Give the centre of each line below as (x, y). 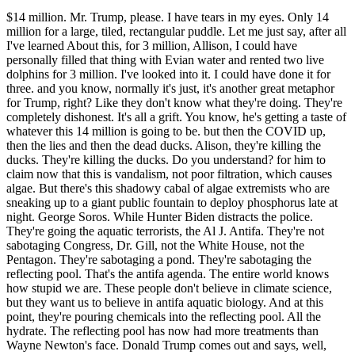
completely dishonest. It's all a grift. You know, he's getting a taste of (176, 117)
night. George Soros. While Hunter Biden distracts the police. (160, 217)
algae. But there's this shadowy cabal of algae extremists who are (168, 189)
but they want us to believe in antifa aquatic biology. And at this (165, 303)
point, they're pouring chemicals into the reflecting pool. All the (164, 317)
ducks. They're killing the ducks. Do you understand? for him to (166, 160)
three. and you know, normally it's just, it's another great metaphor (170, 89)
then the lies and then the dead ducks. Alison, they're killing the (164, 146)
